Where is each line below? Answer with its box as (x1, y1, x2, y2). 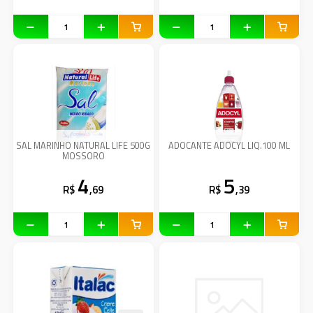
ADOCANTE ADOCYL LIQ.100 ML (168, 139, 291, 153)
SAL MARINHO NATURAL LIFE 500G (16, 139, 151, 153)
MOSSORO (61, 150, 105, 163)
